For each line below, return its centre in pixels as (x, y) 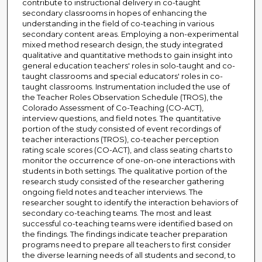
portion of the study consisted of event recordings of (121, 129)
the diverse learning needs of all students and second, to (129, 255)
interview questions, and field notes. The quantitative (121, 118)
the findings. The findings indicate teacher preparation (125, 234)
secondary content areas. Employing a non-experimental (130, 34)
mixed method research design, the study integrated (122, 45)
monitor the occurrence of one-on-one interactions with (128, 161)
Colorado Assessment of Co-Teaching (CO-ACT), (113, 108)
